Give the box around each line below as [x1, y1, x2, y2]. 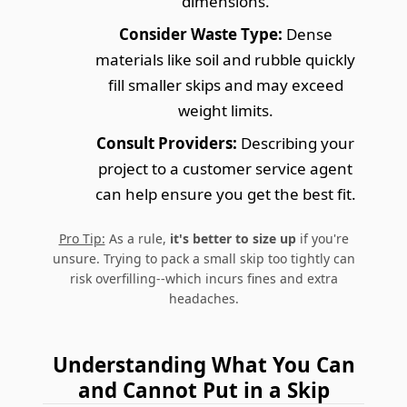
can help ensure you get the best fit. [94, 183, 356, 204]
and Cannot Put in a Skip [77, 375, 330, 404]
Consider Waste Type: [118, 23, 283, 45]
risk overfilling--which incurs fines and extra [69, 269, 338, 287]
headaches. [168, 289, 239, 307]
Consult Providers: [96, 132, 237, 154]
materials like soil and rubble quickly [95, 48, 355, 70]
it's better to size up [169, 229, 296, 247]
